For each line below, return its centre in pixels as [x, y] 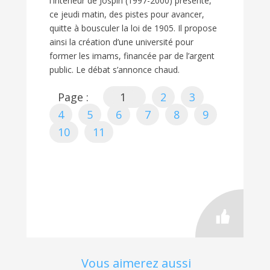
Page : [73, 97]
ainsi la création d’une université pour [121, 42]
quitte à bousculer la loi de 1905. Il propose [133, 28]
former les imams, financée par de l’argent [132, 55]
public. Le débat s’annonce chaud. [115, 69]
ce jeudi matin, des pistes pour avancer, [127, 14]
